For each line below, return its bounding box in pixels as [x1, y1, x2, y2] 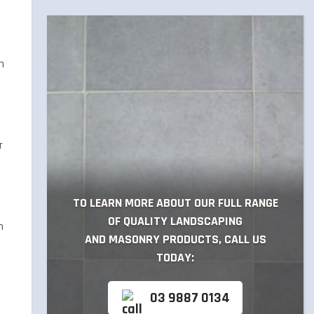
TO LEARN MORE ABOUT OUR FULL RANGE [72, 195, 278, 211]
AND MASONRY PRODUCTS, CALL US [84, 231, 266, 247]
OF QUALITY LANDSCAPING [108, 213, 243, 229]
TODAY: [156, 250, 195, 266]
